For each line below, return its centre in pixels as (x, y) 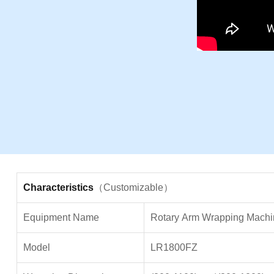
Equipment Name (61, 217)
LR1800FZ (174, 247)
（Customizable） (133, 187)
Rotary (165, 217)
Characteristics (58, 187)
